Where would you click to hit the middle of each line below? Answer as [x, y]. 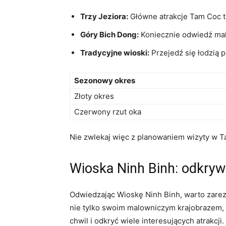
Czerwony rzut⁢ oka [108, 112]
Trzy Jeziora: [104, 16]
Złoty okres [94, 96]
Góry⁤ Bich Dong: [109, 35]
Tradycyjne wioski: [115, 53]
